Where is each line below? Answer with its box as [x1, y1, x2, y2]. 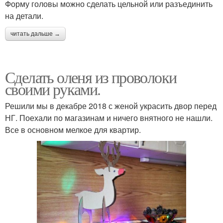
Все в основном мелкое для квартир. [5, 123, 141, 135]
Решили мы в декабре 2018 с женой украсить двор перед [5, 100, 217, 111]
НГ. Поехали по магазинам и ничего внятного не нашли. [5, 111, 213, 123]
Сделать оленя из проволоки [5, 66, 177, 88]
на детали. [5, 9, 43, 21]
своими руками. [5, 78, 101, 100]
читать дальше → [10, 30, 60, 37]
